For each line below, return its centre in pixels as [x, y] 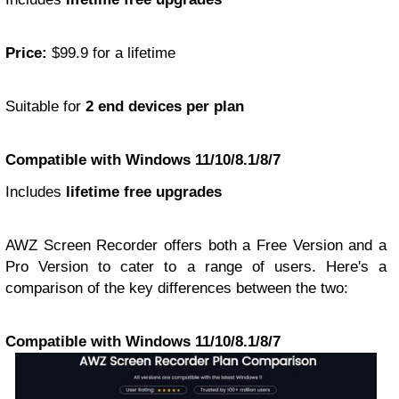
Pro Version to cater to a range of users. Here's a [196, 266]
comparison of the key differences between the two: [177, 288]
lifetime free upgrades [144, 191]
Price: [26, 53]
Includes [36, 191]
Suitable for [45, 106]
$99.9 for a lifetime [111, 53]
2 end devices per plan [165, 106]
